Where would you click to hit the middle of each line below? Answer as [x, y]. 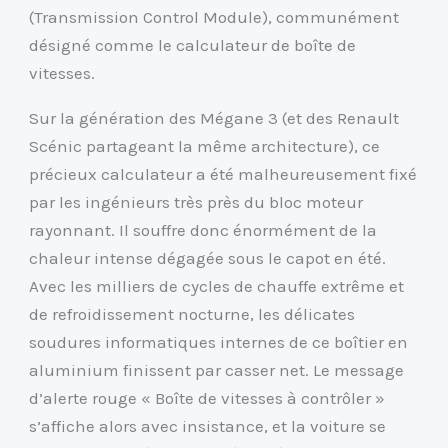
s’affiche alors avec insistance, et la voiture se [208, 426]
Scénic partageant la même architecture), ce [205, 146]
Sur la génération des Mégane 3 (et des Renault [214, 118]
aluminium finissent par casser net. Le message [217, 370]
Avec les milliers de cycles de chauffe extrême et [217, 286]
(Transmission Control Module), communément [214, 17]
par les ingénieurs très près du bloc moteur [196, 202]
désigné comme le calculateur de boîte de [193, 45]
